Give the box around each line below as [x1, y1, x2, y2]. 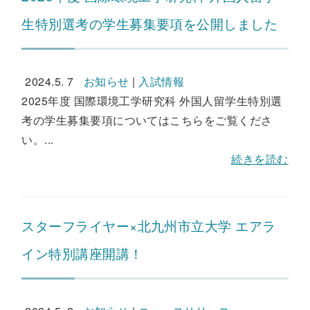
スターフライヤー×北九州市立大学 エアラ [21, 216, 276, 235]
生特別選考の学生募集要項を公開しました [21, 14, 278, 33]
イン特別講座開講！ [21, 244, 143, 262]
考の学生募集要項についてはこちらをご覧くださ [21, 112, 273, 128]
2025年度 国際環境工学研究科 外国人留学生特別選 [21, 93, 282, 109]
